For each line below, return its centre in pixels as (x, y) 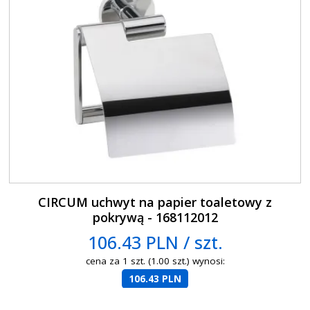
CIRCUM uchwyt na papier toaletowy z (155, 202)
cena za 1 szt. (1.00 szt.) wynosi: (155, 261)
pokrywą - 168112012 (155, 217)
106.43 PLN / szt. (155, 242)
